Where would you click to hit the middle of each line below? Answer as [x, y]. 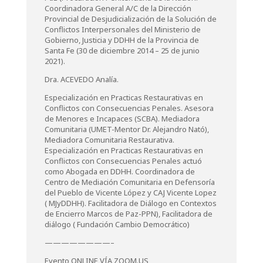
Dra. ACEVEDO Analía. [81, 79]
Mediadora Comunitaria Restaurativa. [109, 140]
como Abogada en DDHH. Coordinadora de [119, 171]
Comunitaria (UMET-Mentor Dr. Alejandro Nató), [127, 129]
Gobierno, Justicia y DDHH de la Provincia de [122, 40]
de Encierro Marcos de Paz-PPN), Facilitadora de [128, 214]
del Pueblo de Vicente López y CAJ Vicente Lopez [130, 193]
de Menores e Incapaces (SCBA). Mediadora [122, 119]
